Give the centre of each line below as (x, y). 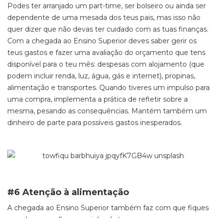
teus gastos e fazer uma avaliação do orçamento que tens (106, 53)
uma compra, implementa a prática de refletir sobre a (98, 99)
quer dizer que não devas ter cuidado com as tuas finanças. (108, 29)
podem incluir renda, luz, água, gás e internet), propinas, (101, 76)
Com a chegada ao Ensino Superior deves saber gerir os (102, 41)
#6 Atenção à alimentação (68, 192)
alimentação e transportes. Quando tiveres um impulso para (109, 88)
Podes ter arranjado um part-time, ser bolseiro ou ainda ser (107, 6)
